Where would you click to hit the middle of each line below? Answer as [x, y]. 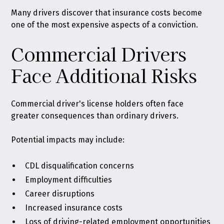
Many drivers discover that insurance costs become [107, 13]
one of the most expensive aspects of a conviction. [105, 25]
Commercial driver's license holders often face [97, 104]
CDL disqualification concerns [80, 166]
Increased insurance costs [74, 208]
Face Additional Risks [104, 75]
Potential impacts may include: [68, 140]
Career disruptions [60, 194]
